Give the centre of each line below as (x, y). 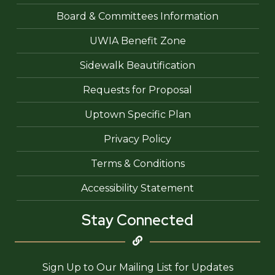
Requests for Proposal (137, 90)
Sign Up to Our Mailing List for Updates (137, 268)
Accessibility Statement (137, 188)
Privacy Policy (137, 139)
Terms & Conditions (137, 164)
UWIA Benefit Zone (137, 41)
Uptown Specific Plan (137, 115)
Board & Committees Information (137, 17)
